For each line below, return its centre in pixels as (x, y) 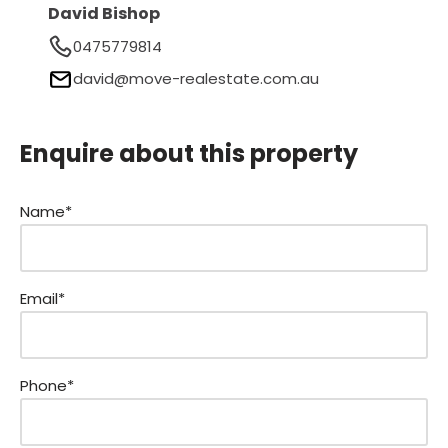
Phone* (47, 385)
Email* (42, 298)
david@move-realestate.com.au (195, 79)
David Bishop (103, 14)
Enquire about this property (189, 153)
